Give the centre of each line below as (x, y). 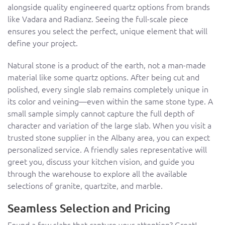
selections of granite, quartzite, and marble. (85, 186)
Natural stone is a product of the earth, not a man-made (107, 65)
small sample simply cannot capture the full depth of (101, 113)
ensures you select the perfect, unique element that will (107, 31)
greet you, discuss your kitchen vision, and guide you (101, 161)
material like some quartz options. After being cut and (103, 77)
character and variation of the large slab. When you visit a (109, 125)
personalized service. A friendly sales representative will (107, 149)
